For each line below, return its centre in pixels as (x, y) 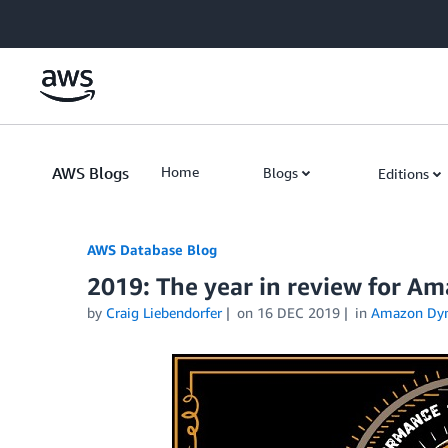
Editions (403, 173)
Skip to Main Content (75, 19)
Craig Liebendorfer (164, 312)
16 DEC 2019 (298, 312)
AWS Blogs (90, 173)
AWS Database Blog (152, 249)
